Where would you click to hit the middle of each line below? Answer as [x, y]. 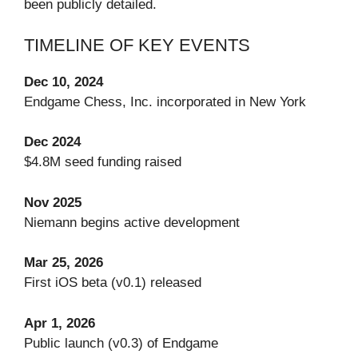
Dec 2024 [52, 142]
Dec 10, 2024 [64, 82]
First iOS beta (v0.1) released [113, 283]
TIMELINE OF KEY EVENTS [137, 45]
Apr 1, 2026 [60, 323]
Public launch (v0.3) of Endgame [121, 343]
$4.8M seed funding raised [103, 162]
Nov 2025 [53, 202]
